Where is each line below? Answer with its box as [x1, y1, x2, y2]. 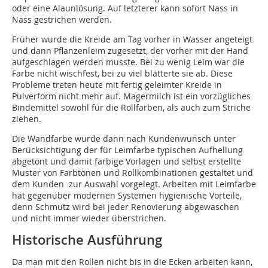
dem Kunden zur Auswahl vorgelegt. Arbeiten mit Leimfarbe [12, 178, 256, 190]
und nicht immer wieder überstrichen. [12, 212, 166, 224]
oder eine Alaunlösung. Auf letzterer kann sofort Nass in [12, 2, 238, 14]
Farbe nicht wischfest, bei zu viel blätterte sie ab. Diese [12, 68, 233, 80]
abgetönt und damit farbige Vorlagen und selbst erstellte [12, 156, 241, 167]
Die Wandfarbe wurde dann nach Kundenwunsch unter [12, 133, 236, 145]
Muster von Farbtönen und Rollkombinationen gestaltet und [12, 167, 253, 179]
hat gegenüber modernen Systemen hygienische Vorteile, [12, 190, 242, 202]
